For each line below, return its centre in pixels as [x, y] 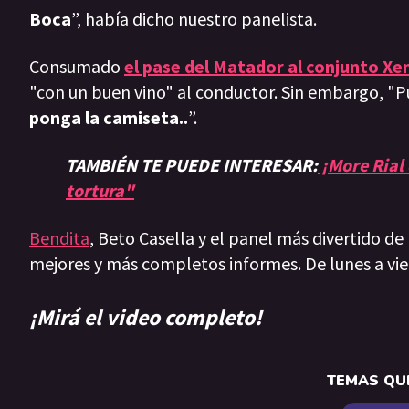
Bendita [59, 238]
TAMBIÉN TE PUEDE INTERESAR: [192, 165]
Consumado [77, 67]
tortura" [100, 191]
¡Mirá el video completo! [146, 318]
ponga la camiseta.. [109, 118]
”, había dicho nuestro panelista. [194, 19]
